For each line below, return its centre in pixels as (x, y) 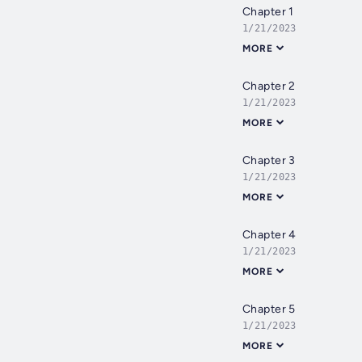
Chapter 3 (269, 161)
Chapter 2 (269, 86)
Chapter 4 (269, 235)
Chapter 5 (269, 309)
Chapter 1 (268, 12)
